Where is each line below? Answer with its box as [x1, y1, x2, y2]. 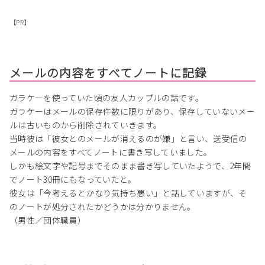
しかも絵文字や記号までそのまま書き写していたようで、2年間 [9, 160, 251, 172]
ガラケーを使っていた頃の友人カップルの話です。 [9, 92, 204, 104]
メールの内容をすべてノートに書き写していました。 [9, 146, 212, 159]
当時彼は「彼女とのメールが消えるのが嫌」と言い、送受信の [9, 132, 247, 145]
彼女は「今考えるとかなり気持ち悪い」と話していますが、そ [9, 187, 247, 199]
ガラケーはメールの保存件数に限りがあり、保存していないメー [9, 105, 256, 118]
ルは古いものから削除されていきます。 [9, 119, 162, 131]
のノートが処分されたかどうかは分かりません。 [9, 201, 196, 213]
